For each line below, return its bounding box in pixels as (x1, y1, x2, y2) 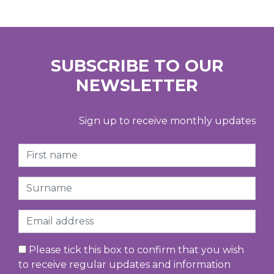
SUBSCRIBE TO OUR (50, 55, 224, 76)
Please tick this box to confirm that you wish (26, 243, 244, 256)
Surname (18, 177, 64, 189)
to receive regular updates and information (18, 258, 231, 270)
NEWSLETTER (76, 75, 198, 95)
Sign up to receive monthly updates (79, 114, 256, 127)
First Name (18, 144, 70, 156)
